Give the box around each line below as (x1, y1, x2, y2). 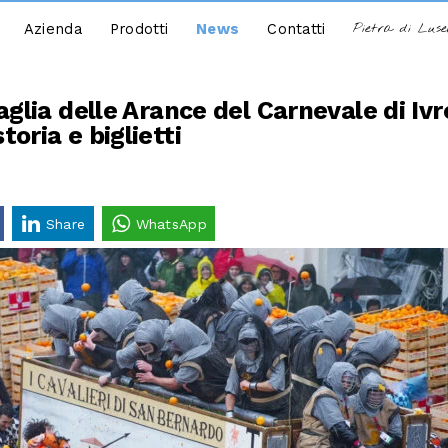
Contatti (267, 20, 326, 38)
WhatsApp (135, 215, 207, 232)
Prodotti (109, 20, 169, 38)
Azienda (23, 20, 82, 38)
